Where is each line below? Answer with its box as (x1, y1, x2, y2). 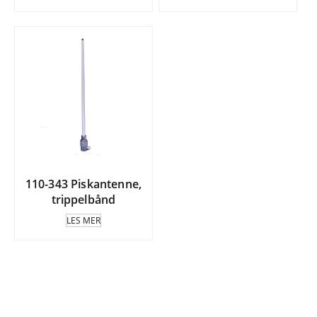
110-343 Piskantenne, (25, 176, 142, 192)
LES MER (66, 214, 100, 226)
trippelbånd (51, 192, 116, 208)
